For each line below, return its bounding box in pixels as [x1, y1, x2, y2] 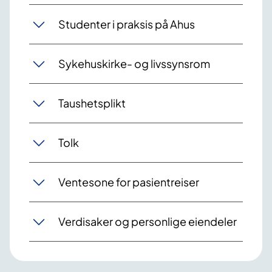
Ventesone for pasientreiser [58, 175, 199, 189]
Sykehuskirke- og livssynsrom [58, 56, 210, 71]
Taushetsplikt [58, 96, 126, 110]
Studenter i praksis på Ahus [58, 17, 195, 32]
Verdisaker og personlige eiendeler [58, 214, 237, 229]
